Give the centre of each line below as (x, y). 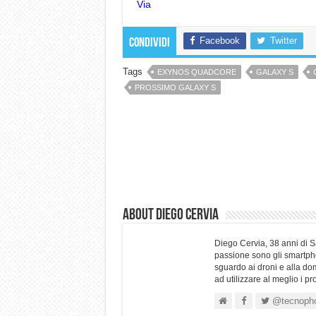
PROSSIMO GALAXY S (175, 87)
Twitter (283, 41)
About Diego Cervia (170, 215)
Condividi (149, 43)
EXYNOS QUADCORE (196, 72)
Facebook (219, 41)
